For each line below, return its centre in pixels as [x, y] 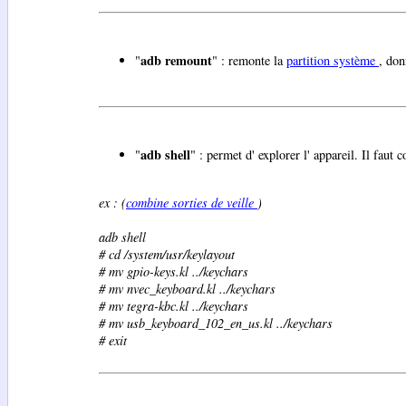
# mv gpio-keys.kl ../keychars [174, 272]
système [356, 60]
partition [310, 60]
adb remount [176, 60]
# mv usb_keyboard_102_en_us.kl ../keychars [216, 324]
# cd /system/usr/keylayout [167, 255]
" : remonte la [249, 60]
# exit [113, 341]
